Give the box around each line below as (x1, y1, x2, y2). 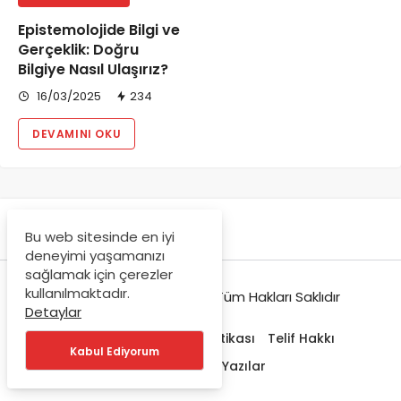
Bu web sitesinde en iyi (25, 227, 175, 246)
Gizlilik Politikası (155, 328, 255, 347)
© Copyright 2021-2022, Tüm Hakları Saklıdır (61, 286, 340, 306)
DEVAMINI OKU (32, 126, 122, 142)
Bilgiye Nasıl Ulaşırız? (18, 59, 168, 81)
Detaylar (25, 303, 81, 321)
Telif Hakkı (268, 328, 335, 347)
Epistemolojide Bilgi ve (18, 20, 180, 41)
